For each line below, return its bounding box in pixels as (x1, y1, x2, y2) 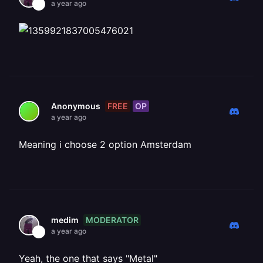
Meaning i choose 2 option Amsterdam (19, 139, 191, 150)
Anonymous (51, 101, 100, 111)
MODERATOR (86, 214, 139, 225)
